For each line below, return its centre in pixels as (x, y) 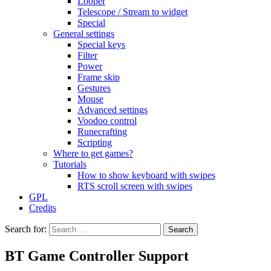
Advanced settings (113, 110)
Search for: (26, 229)
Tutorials (70, 164)
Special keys (101, 44)
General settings (84, 34)
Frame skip (99, 77)
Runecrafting (102, 132)
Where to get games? (93, 153)
